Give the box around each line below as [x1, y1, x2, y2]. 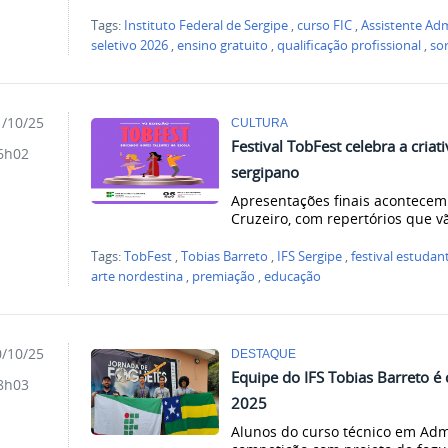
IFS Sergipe [277, 247, 343, 265]
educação [264, 267, 322, 285]
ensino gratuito [177, 37, 269, 55]
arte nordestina [91, 267, 184, 285]
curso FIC [297, 17, 353, 35]
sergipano [231, 162, 300, 183]
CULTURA [231, 116, 289, 130]
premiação [192, 267, 256, 285]
